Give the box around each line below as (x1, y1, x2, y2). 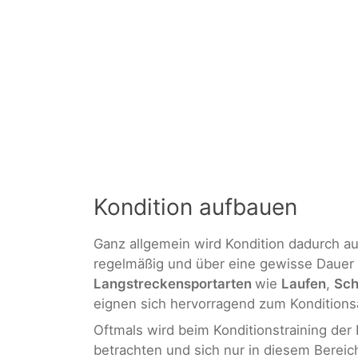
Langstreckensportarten (93, 275, 255, 292)
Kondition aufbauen (93, 193, 297, 221)
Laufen (281, 275, 326, 292)
